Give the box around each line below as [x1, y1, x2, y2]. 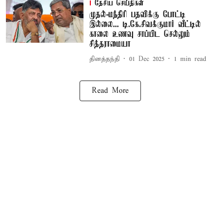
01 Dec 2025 [129, 55, 165, 63]
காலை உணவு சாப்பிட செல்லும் [89, 29, 190, 39]
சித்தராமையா [89, 39, 131, 49]
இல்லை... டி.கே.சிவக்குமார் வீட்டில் [89, 20, 201, 29]
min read [180, 55, 206, 63]
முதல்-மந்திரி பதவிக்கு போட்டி [89, 10, 186, 20]
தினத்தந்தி [89, 55, 120, 63]
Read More [91, 86, 129, 95]
